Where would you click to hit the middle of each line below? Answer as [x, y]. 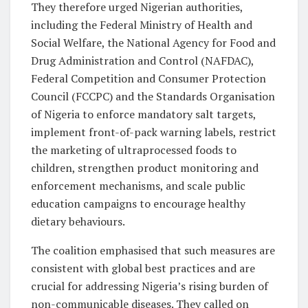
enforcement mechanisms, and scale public [138, 185]
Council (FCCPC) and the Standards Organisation [153, 96]
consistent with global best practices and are [143, 268]
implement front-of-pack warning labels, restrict [154, 132]
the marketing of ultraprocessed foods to [134, 150]
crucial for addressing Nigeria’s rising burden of [150, 286]
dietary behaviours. [78, 221]
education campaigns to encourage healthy [138, 203]
